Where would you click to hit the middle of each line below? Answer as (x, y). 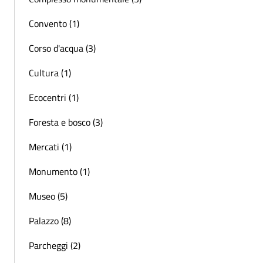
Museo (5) (48, 196)
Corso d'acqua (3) (62, 48)
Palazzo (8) (50, 220)
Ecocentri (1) (54, 97)
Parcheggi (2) (55, 245)
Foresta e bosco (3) (66, 122)
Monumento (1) (59, 171)
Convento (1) (54, 23)
